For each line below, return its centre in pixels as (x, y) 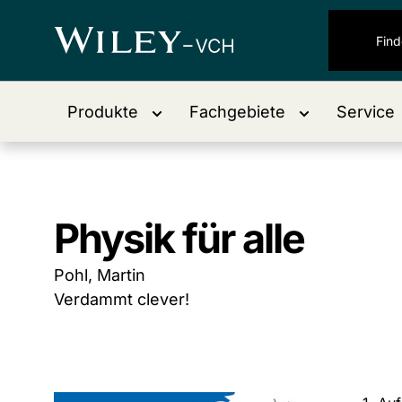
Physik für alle (179, 238)
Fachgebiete (237, 112)
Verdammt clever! (122, 299)
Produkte (103, 112)
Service (366, 112)
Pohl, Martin (100, 275)
